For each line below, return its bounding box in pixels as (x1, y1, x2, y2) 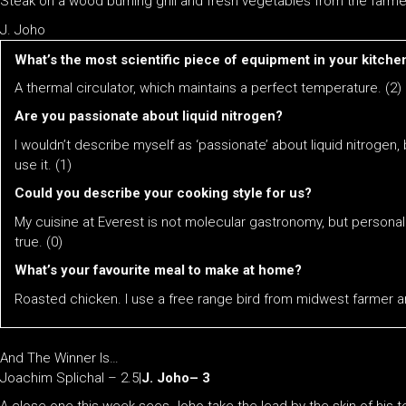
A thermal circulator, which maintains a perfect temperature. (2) (14, 79, 401, 96)
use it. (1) (14, 156, 72, 173)
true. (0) (14, 233, 63, 250)
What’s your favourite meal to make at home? (14, 262, 302, 279)
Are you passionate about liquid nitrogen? (14, 108, 283, 125)
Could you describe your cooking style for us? (14, 185, 312, 202)
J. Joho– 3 (141, 370, 210, 386)
